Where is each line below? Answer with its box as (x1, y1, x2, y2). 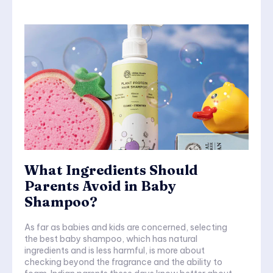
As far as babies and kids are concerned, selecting (24, 222, 227, 233)
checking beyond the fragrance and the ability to (24, 257, 222, 268)
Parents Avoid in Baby (24, 177, 176, 195)
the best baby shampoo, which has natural (24, 233, 197, 245)
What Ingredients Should (24, 161, 198, 179)
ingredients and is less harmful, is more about (24, 245, 205, 257)
